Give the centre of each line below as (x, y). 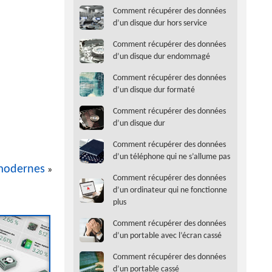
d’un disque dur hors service (160, 24)
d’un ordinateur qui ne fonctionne (170, 191)
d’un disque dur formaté (154, 90)
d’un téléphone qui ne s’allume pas (172, 157)
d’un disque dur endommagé (161, 57)
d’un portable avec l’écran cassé (167, 236)
